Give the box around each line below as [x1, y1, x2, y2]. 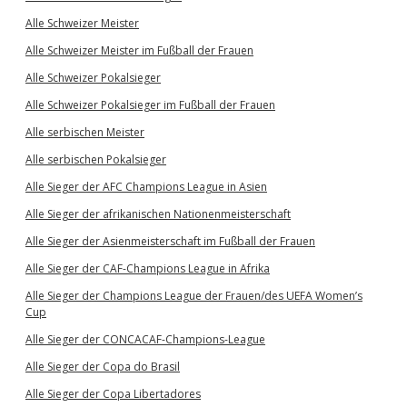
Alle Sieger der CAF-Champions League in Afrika [25, 261, 270, 276]
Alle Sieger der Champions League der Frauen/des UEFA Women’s [25, 288, 362, 303]
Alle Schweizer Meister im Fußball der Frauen [25, 43, 253, 58]
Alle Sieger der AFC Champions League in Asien [25, 179, 267, 194]
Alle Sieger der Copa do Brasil [25, 359, 180, 374]
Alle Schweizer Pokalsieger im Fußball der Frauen [25, 97, 275, 113]
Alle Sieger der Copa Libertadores [25, 386, 201, 402]
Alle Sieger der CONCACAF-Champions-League [25, 332, 265, 347]
